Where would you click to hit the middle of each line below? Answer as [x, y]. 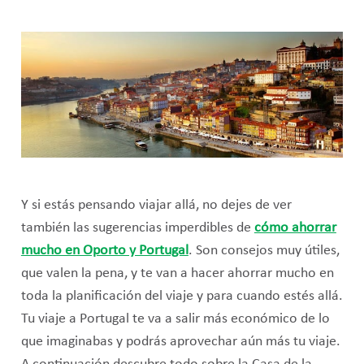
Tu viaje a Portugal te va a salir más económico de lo [175, 319]
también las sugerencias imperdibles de [137, 228]
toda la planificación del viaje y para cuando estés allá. [182, 297]
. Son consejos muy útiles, [264, 251]
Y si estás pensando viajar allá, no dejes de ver [156, 206]
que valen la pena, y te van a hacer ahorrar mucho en [177, 274]
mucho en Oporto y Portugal [104, 251]
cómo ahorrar [295, 228]
